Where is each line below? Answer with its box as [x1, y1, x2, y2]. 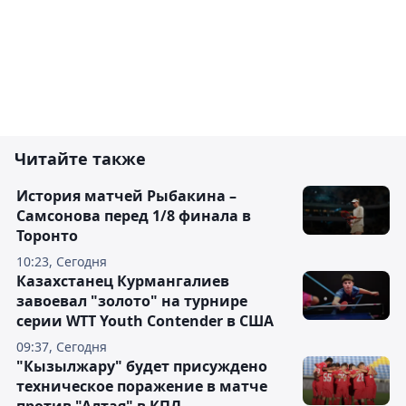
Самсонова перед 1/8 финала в [16, 205, 251, 226]
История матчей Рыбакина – [16, 185, 237, 206]
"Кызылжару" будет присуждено [16, 355, 267, 376]
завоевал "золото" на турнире [16, 290, 247, 311]
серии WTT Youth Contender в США [16, 310, 274, 331]
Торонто [16, 225, 78, 246]
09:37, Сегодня [16, 337, 107, 355]
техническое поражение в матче [16, 375, 267, 396]
